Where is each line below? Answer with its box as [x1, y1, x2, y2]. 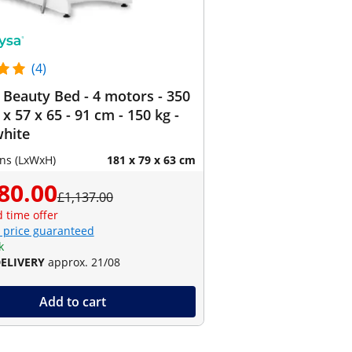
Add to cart [38, 293, 106, 310]
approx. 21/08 [47, 255, 120, 269]
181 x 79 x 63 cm [106, 152, 196, 167]
